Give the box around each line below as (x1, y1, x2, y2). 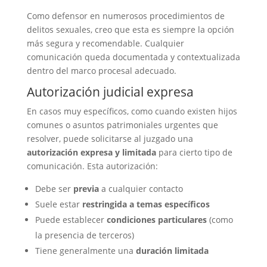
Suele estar (35, 198, 82, 210)
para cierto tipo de (156, 147, 232, 158)
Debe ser (35, 183, 73, 194)
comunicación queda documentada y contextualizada (26, 51, 240, 63)
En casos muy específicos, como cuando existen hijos (26, 105, 237, 117)
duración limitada (135, 245, 209, 256)
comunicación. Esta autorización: (26, 160, 158, 172)
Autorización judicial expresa (26, 83, 194, 100)
